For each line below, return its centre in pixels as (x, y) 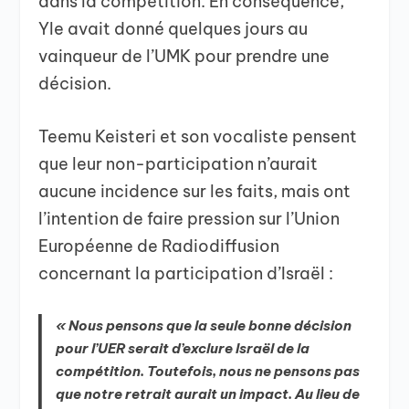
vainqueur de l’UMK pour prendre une (184, 56)
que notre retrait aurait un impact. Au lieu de (208, 394)
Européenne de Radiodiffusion (159, 246)
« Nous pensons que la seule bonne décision (204, 326)
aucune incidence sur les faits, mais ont (195, 192)
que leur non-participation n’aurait (178, 164)
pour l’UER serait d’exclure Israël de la (183, 349)
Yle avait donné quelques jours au (173, 28)
